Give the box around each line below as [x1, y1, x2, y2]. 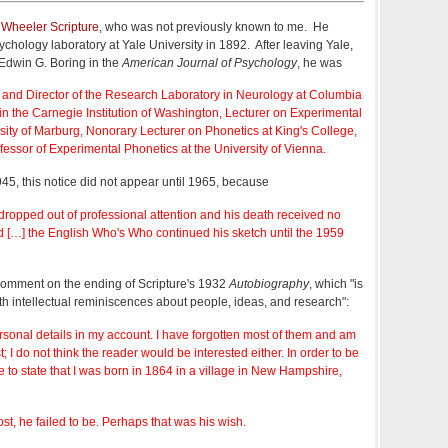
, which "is [309, 277, 363, 292]
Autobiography [229, 277, 309, 292]
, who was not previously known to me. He [99, 19, 329, 34]
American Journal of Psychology [122, 55, 297, 70]
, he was [297, 55, 342, 70]
